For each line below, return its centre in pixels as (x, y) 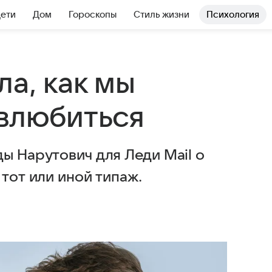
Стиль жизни (161, 15)
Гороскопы (93, 15)
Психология (233, 15)
